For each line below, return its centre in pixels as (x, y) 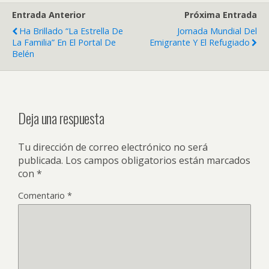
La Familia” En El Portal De (64, 42)
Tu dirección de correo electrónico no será (113, 147)
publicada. (41, 160)
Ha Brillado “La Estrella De (71, 31)
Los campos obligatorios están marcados (158, 160)
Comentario (43, 195)
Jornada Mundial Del (217, 31)
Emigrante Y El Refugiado (200, 42)
